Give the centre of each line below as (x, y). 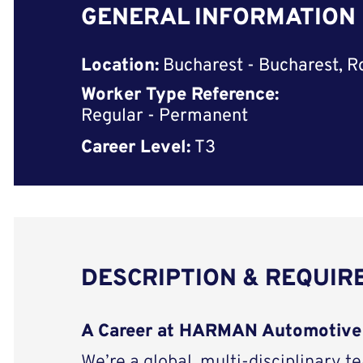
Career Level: (135, 147)
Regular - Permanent (164, 117)
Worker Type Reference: (179, 95)
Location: (120, 66)
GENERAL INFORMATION (218, 19)
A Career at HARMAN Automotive (221, 332)
